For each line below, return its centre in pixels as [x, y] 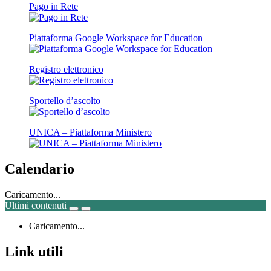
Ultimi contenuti [36, 205]
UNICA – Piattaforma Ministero [90, 132]
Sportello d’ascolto [65, 100]
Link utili [34, 251]
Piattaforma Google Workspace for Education [116, 38]
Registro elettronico [66, 69]
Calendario [40, 168]
